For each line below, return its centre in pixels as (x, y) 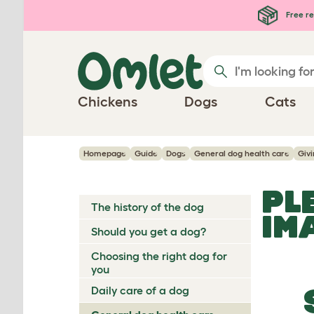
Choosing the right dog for (159, 256)
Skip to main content (81, 13)
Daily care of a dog (140, 290)
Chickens (108, 102)
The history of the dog (148, 207)
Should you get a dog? (149, 231)
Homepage (105, 153)
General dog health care (242, 153)
